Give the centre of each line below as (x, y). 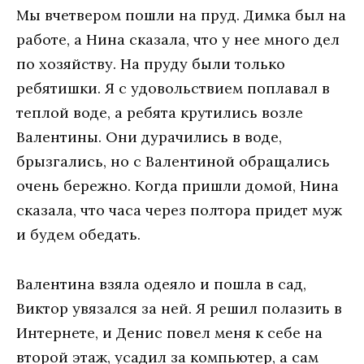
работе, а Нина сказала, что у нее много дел (178, 40)
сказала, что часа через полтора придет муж (179, 210)
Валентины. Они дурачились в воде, (149, 137)
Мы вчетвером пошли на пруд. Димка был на (181, 15)
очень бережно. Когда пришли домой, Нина (178, 186)
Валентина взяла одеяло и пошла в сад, (161, 284)
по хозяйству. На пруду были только (151, 64)
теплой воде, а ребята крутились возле (160, 113)
